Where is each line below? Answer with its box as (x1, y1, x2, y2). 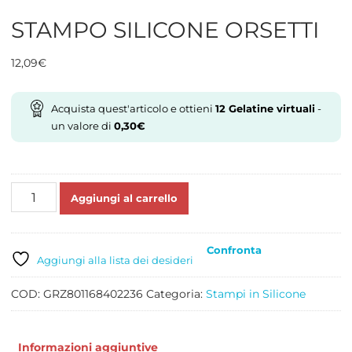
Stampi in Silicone (205, 287, 306, 302)
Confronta (206, 243, 262, 256)
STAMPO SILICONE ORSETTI (10, 16, 319, 44)
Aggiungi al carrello (71, 192, 178, 205)
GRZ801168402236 (42, 287, 143, 302)
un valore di (50, 119, 114, 133)
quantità (9, 235, 57, 250)
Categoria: (145, 287, 206, 302)
